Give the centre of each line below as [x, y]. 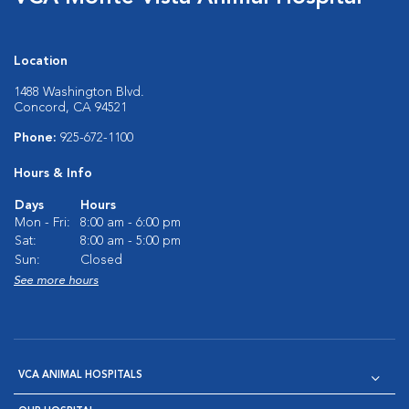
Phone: [37, 137]
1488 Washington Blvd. [79, 92]
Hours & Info [53, 173]
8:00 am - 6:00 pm [131, 222]
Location [41, 61]
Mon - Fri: [42, 222]
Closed [101, 260]
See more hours [56, 280]
